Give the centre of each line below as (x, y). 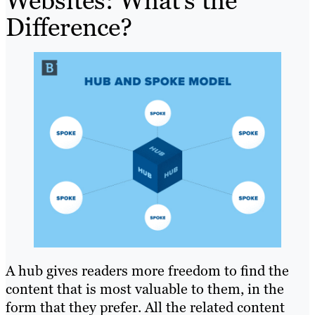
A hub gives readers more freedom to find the (147, 271)
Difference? (69, 27)
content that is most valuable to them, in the (145, 289)
